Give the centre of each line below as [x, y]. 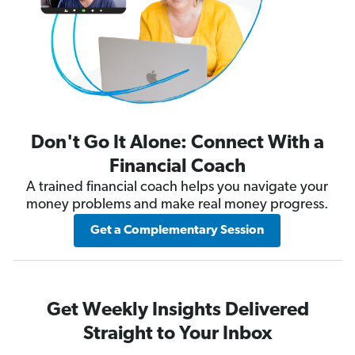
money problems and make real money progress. [177, 204]
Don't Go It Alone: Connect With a [177, 143]
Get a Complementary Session [177, 230]
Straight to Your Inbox [177, 334]
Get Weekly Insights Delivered [177, 310]
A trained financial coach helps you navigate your [177, 187]
